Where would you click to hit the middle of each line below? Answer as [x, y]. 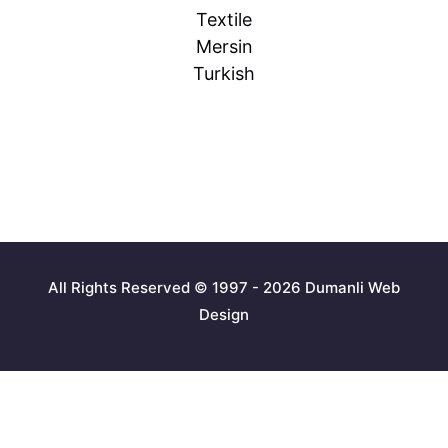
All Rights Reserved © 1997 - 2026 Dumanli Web [224, 287]
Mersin [224, 46]
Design [224, 314]
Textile [224, 19]
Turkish [224, 73]
